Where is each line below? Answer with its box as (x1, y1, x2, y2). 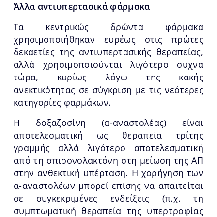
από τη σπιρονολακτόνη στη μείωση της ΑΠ (14, 154, 203, 166)
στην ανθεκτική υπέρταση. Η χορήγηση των (14, 167, 203, 179)
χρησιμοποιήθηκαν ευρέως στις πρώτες (14, 33, 203, 45)
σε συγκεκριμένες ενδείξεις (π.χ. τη (14, 192, 203, 204)
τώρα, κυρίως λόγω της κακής (14, 71, 203, 83)
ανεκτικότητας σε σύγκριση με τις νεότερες (14, 83, 203, 95)
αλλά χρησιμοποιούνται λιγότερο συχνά (14, 58, 203, 70)
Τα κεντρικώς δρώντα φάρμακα (14, 20, 203, 32)
